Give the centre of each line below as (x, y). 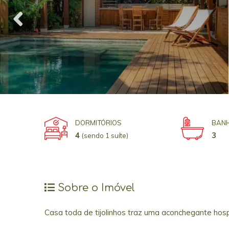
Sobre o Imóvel (95, 188)
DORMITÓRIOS (98, 123)
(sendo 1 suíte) (105, 136)
